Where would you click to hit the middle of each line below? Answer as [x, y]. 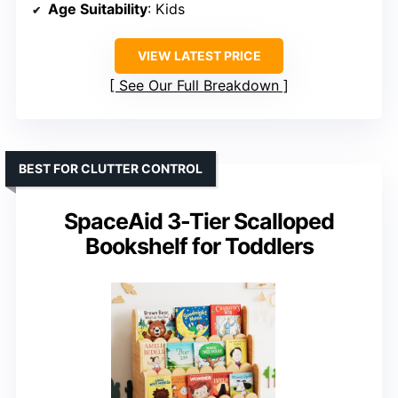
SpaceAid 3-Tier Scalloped [199, 222]
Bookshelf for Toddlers [199, 247]
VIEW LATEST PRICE [199, 56]
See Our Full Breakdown [199, 86]
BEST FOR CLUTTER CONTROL [111, 169]
